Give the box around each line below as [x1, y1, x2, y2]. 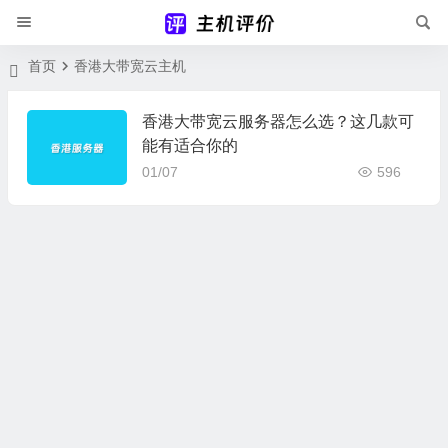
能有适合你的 [141, 137, 238, 154]
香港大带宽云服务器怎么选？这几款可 [141, 113, 414, 130]
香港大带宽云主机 [74, 58, 187, 74]
